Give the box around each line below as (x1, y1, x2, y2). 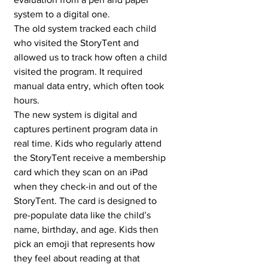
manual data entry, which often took (14, 81, 166, 91)
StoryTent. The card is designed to (14, 196, 159, 206)
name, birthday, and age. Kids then (14, 224, 161, 234)
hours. (14, 95, 42, 105)
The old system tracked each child (14, 23, 159, 33)
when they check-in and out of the (14, 181, 160, 191)
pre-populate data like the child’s (14, 210, 153, 220)
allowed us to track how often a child (14, 52, 169, 62)
